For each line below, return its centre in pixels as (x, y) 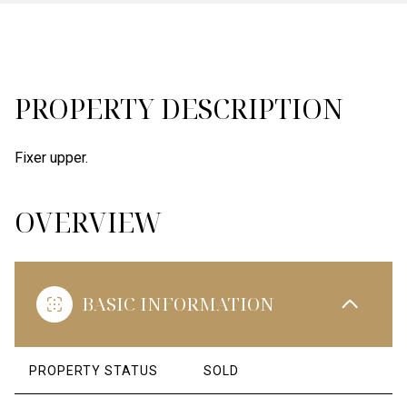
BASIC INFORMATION (178, 304)
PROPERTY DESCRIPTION (179, 109)
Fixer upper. (51, 158)
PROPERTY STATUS (94, 371)
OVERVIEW (88, 222)
